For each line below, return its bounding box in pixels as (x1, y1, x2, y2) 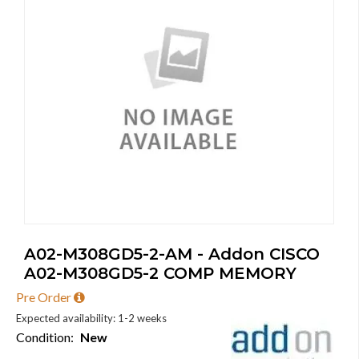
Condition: (16, 329, 80, 345)
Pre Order (16, 289, 74, 305)
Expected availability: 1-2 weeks (16, 312, 167, 325)
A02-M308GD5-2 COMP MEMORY (24, 264, 296, 283)
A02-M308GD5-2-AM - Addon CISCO (24, 244, 320, 264)
